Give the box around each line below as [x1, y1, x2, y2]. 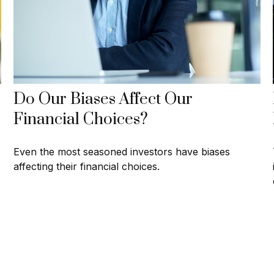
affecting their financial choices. [13, 160, 160, 173]
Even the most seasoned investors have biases [13, 146, 231, 158]
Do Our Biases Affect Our [13, 89, 193, 110]
